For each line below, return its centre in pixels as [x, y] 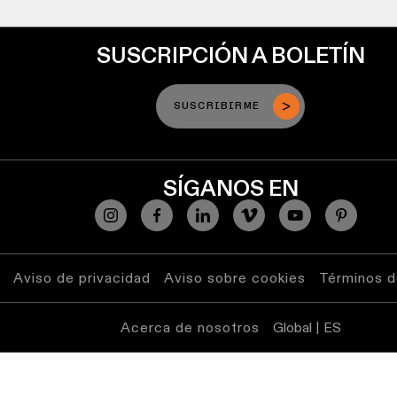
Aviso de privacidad [82, 278]
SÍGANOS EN [230, 188]
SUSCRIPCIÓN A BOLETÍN [230, 55]
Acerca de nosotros [190, 327]
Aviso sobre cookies [235, 278]
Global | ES [307, 327]
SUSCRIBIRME [217, 106]
